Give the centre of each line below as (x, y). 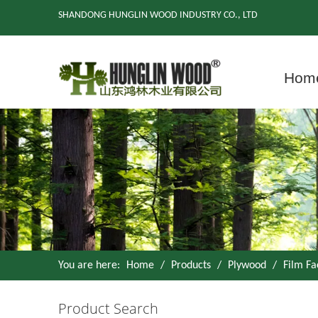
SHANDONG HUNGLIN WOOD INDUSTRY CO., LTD (158, 15)
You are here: (89, 266)
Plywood (247, 266)
